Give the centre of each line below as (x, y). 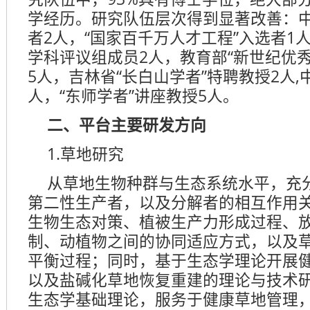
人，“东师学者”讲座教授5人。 (133, 95)
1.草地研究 (85, 154)
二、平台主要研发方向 (127, 125)
